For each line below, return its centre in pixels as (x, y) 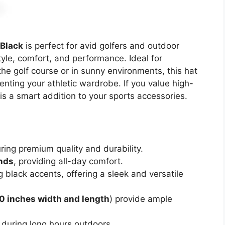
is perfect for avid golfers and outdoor (101, 46)
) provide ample (141, 199)
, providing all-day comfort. (68, 161)
